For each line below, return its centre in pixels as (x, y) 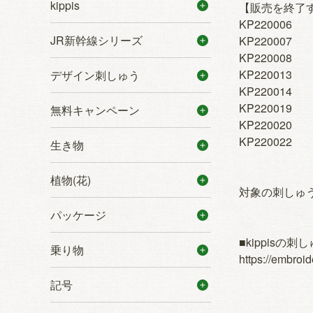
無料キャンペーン (95, 110)
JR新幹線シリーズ (96, 40)
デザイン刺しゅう (95, 75)
